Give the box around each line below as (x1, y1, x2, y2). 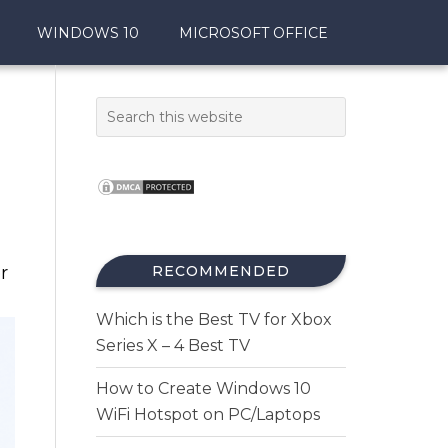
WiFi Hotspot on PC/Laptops (96, 405, 320, 424)
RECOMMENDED (152, 262, 290, 280)
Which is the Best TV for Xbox (96, 310, 332, 329)
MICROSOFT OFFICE (179, 24, 328, 42)
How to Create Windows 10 (96, 379, 311, 398)
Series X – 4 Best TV (96, 336, 250, 355)
